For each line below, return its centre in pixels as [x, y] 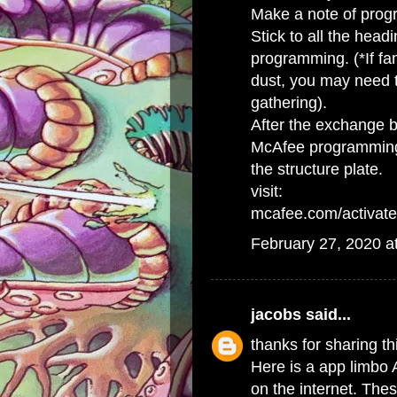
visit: [267, 191]
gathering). [289, 103]
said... [326, 315]
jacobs [276, 315]
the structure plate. [317, 169]
